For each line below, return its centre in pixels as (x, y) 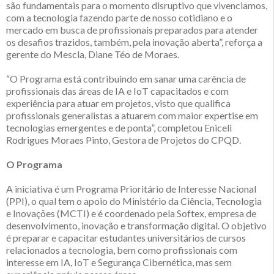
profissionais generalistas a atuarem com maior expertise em (132, 116)
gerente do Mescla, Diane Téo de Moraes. (93, 54)
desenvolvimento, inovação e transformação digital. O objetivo (136, 226)
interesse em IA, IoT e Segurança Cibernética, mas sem (119, 262)
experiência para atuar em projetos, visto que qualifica (118, 103)
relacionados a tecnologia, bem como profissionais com (122, 250)
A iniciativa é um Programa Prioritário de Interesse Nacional (131, 189)
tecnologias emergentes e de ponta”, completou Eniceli (119, 128)
